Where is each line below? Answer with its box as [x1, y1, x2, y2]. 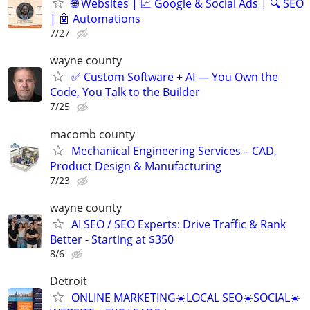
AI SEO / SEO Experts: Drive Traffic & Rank [71, 216, 286, 232]
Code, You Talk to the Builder [50, 84, 200, 100]
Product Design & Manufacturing [50, 158, 221, 174]
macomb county [50, 126, 135, 142]
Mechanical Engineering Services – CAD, [71, 143, 277, 158]
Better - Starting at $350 [50, 231, 174, 247]
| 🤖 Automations [50, 11, 140, 27]
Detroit [50, 273, 87, 289]
